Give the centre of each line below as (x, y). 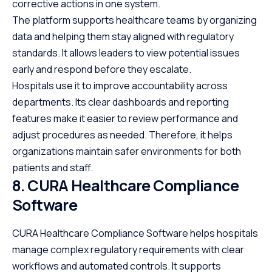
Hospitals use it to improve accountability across (120, 86)
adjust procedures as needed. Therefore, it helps (122, 135)
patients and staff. (53, 168)
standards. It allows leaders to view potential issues (126, 53)
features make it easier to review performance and (125, 119)
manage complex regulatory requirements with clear (128, 249)
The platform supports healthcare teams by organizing (134, 20)
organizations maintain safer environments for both (127, 151)
